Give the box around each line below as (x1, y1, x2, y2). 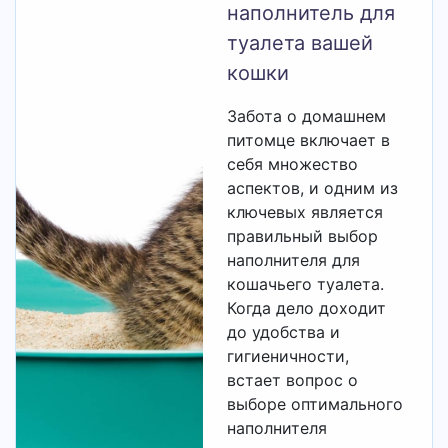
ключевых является (227, 202, 384, 222)
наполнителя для (227, 250, 361, 270)
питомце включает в (227, 130, 391, 150)
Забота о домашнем (227, 106, 387, 126)
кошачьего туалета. (227, 274, 385, 294)
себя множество (227, 154, 359, 174)
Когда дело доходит (227, 298, 387, 318)
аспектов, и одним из (227, 178, 399, 198)
